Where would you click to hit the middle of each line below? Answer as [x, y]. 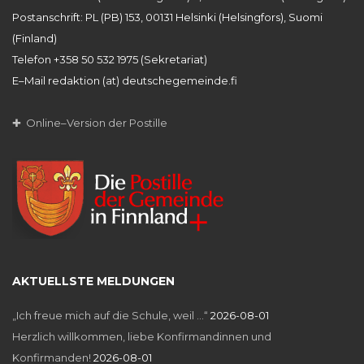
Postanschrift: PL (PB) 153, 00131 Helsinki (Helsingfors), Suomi [167, 17]
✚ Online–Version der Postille [90, 123]
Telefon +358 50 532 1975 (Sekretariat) [110, 59]
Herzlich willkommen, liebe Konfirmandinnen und [142, 336]
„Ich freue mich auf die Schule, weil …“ [110, 315]
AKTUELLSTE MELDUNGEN [93, 281]
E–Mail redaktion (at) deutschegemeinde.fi [125, 80]
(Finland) [35, 38]
